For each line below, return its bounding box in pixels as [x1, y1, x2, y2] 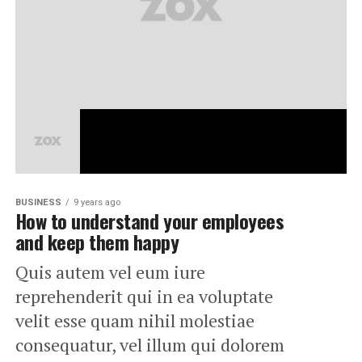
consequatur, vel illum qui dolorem [15, 332, 284, 356]
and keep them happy [15, 226, 179, 256]
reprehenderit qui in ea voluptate [15, 284, 273, 308]
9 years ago [73, 196, 120, 208]
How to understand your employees [15, 205, 284, 235]
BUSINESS [15, 196, 61, 208]
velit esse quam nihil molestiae [15, 308, 255, 332]
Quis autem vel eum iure [15, 259, 205, 284]
